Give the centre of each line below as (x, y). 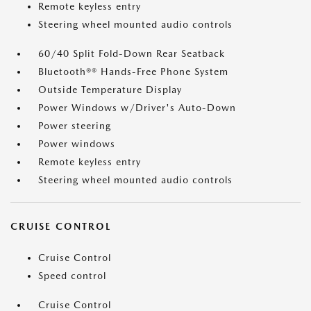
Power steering (75, 126)
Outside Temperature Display (110, 90)
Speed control (72, 276)
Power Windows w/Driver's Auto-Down (137, 108)
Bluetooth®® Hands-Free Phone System (133, 72)
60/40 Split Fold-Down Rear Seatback (132, 54)
